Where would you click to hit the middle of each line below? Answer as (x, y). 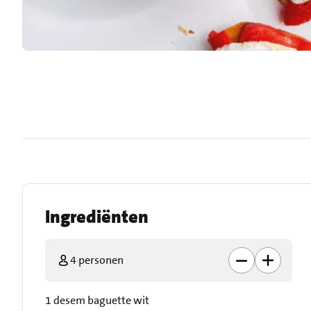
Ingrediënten (97, 217)
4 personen (97, 260)
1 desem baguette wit (97, 300)
